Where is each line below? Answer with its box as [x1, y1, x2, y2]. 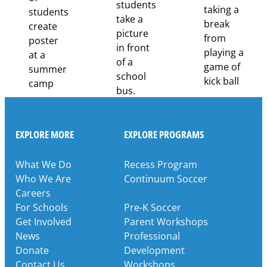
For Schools [15, 200, 68, 214]
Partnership [82, 11, 136, 25]
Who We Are [15, 172, 71, 185]
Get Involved [15, 215, 72, 228]
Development [124, 243, 185, 257]
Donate [15, 243, 49, 257]
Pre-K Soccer [124, 200, 181, 214]
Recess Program [124, 157, 197, 171]
